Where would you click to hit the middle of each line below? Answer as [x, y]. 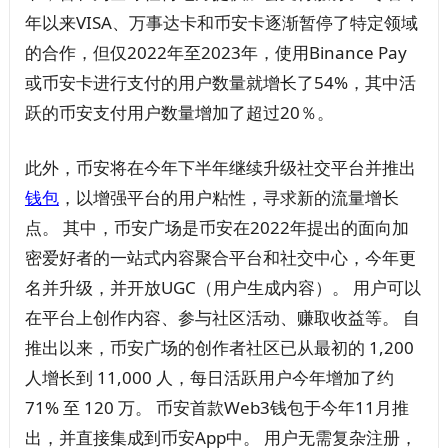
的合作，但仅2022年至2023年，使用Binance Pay [215, 53]
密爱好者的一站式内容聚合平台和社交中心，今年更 [220, 258]
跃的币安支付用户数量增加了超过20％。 [179, 113]
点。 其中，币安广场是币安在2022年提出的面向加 [216, 228]
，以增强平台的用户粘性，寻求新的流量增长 [228, 198]
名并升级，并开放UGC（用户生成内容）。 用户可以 [222, 288]
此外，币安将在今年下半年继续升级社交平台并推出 [220, 168]
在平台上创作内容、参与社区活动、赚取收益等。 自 [222, 318]
